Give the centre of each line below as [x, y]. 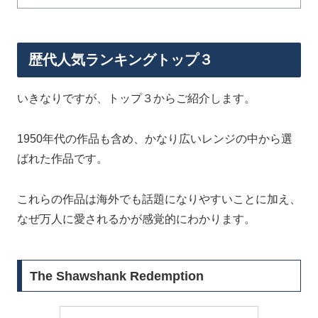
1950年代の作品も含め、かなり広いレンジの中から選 [155, 138]
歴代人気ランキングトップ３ [121, 59]
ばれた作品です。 [62, 158]
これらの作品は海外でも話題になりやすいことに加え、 [159, 199]
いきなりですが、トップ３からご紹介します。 [136, 98]
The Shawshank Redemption [116, 276]
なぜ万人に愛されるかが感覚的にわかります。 [136, 219]
